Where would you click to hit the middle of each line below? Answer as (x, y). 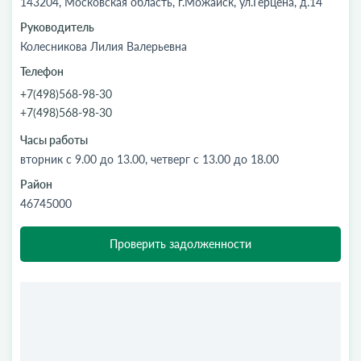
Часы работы (54, 140)
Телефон (42, 71)
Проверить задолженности (180, 244)
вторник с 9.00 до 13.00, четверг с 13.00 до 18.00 (149, 159)
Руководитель (57, 27)
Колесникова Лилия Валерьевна (104, 46)
